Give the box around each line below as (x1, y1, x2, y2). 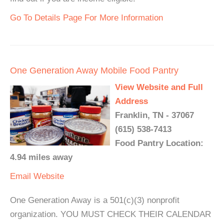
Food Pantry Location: (115, 138, 203, 148)
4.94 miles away (10, 152, 72, 162)
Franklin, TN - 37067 (115, 110, 194, 120)
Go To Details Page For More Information (10, 13, 163, 23)
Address (115, 96, 148, 106)
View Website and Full (115, 82, 203, 92)
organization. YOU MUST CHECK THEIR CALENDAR (10, 209, 211, 219)
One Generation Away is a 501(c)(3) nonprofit (10, 195, 179, 205)
